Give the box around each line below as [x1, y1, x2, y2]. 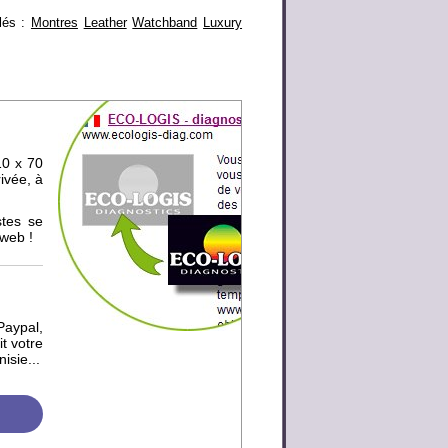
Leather [83, 15, 127, 30]
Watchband [132, 15, 198, 30]
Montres [30, 15, 78, 30]
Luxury [203, 15, 243, 30]
